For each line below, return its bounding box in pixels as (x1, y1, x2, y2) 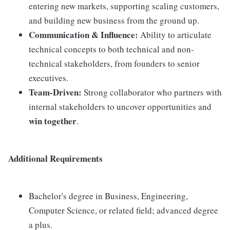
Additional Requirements (8, 152, 103, 165)
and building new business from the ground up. (29, 14, 199, 27)
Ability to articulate (138, 29, 212, 41)
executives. (29, 72, 68, 84)
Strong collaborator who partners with (82, 86, 222, 99)
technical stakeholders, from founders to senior (29, 57, 200, 70)
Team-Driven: (29, 86, 82, 99)
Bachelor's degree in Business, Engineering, (29, 190, 188, 202)
